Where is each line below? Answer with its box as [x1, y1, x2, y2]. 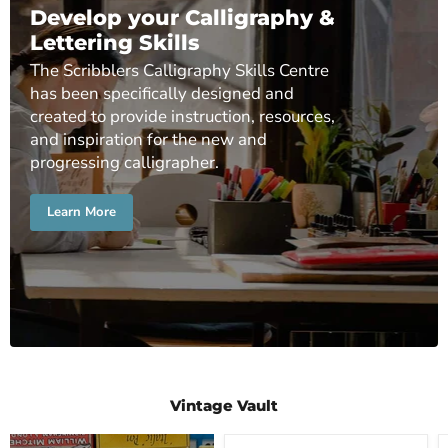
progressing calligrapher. [30, 150, 219, 174]
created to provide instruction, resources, [30, 104, 335, 128]
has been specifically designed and [30, 81, 294, 105]
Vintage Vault [170, 395, 278, 415]
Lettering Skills [30, 29, 199, 55]
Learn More [47, 202, 116, 221]
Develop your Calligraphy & [30, 4, 335, 30]
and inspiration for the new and [30, 127, 267, 151]
